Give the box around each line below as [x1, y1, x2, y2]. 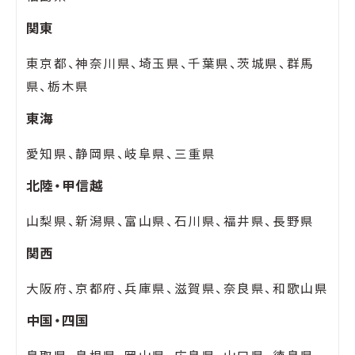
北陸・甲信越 [25, 175, 104, 195]
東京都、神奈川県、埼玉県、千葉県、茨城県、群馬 [25, 53, 315, 71]
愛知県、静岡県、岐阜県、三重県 [25, 143, 216, 162]
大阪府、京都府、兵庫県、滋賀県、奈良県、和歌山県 [25, 278, 329, 296]
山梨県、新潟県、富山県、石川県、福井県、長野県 [25, 211, 315, 229]
